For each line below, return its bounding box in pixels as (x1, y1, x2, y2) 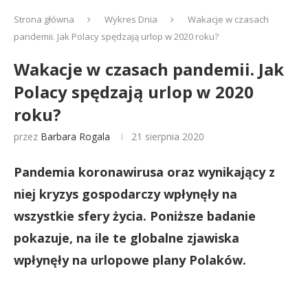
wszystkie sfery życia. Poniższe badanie (14, 208, 256, 224)
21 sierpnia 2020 (131, 130, 204, 143)
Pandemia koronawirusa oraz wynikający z (14, 164, 275, 180)
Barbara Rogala (41, 130, 110, 143)
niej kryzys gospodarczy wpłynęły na (14, 186, 237, 202)
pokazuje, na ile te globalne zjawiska (14, 230, 239, 246)
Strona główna (14, 13, 74, 25)
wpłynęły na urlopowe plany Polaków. (14, 252, 246, 268)
